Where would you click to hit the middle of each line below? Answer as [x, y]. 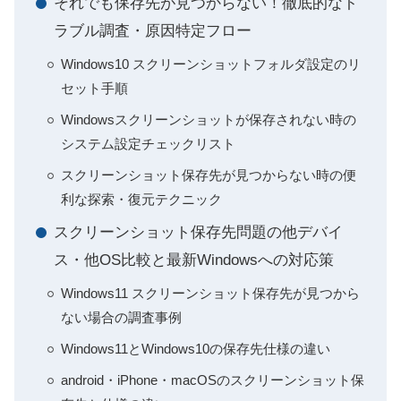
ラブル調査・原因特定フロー [153, 31]
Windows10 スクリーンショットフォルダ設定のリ [211, 64]
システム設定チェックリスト [148, 144]
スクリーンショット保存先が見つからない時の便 [209, 175]
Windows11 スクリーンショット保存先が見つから [210, 293]
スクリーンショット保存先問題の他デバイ [198, 232]
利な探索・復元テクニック [141, 199]
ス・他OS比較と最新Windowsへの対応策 [194, 260]
